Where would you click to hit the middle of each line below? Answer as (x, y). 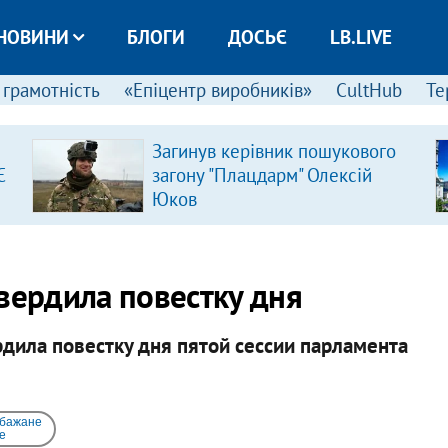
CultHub (368, 90)
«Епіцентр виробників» (217, 90)
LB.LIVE (360, 37)
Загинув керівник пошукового (273, 151)
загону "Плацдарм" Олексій (261, 175)
